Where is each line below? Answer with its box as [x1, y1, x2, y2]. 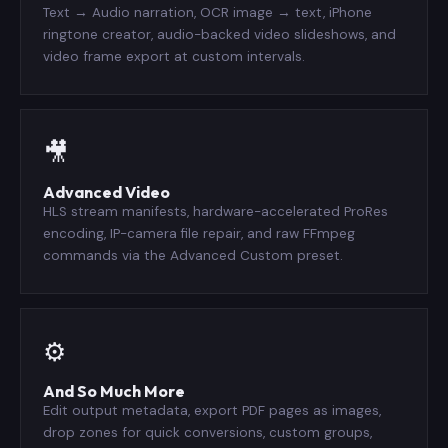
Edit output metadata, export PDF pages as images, [43, 401, 381, 419]
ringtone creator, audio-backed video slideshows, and [43, 25, 396, 43]
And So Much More [43, 380, 185, 401]
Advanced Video [43, 181, 170, 202]
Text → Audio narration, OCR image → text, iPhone [43, 3, 372, 21]
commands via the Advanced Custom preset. [43, 246, 343, 264]
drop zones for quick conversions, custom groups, [43, 423, 372, 441]
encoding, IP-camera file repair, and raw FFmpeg [43, 224, 355, 242]
